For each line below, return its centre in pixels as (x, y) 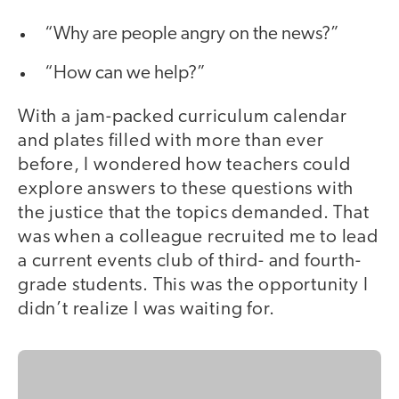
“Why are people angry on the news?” (192, 35)
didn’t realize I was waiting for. (147, 310)
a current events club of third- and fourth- (190, 262)
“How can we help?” (125, 74)
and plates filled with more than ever (171, 142)
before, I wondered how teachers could (184, 166)
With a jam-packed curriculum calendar (183, 118)
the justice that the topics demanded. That (194, 214)
